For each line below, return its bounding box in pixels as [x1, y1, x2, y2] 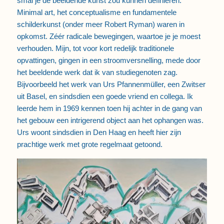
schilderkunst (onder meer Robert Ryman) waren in [16, 20, 184, 29]
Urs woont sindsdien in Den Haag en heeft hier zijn [16, 128, 181, 137]
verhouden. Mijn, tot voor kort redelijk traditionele [16, 44, 174, 53]
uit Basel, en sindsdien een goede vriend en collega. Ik [16, 92, 193, 101]
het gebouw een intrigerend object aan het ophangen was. [16, 116, 203, 125]
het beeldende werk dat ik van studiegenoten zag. [16, 68, 177, 77]
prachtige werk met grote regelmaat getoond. [16, 140, 162, 149]
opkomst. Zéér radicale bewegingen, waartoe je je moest [16, 32, 200, 41]
